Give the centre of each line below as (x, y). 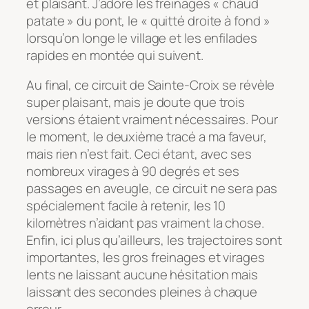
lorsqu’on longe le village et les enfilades (142, 38)
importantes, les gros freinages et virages (146, 258)
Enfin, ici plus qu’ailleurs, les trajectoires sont (154, 240)
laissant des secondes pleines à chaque (142, 292)
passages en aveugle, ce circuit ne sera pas (152, 189)
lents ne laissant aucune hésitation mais (142, 275)
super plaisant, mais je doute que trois (136, 102)
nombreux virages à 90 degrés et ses (133, 171)
